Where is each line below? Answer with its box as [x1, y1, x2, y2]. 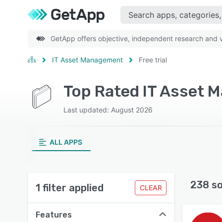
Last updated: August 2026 [63, 106, 153, 114]
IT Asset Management [52, 55, 123, 64]
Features [36, 210, 72, 220]
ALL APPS [49, 138, 82, 146]
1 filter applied [36, 182, 104, 194]
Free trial [139, 55, 167, 64]
